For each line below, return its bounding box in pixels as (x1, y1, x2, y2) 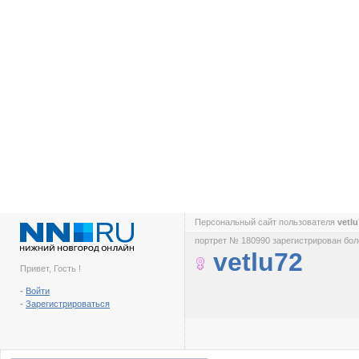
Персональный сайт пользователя (195, 217, 337, 227)
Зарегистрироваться (26, 299, 110, 309)
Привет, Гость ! (20, 264, 81, 273)
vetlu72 (213, 248, 303, 276)
